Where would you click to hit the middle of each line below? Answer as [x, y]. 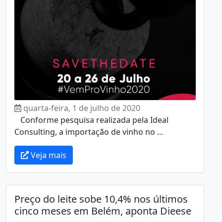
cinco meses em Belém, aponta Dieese [103, 211]
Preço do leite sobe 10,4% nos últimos [101, 199]
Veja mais [48, 155]
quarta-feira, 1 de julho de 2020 [82, 108]
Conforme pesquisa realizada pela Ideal [91, 120]
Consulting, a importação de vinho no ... [89, 132]
